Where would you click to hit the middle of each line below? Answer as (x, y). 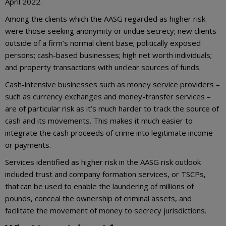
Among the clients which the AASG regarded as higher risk (105, 19)
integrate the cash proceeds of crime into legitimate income (109, 133)
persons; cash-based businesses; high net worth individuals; (108, 55)
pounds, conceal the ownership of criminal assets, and (98, 199)
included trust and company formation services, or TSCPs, (105, 174)
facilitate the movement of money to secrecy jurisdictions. (107, 211)
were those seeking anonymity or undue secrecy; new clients (111, 31)
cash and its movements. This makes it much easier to (99, 121)
